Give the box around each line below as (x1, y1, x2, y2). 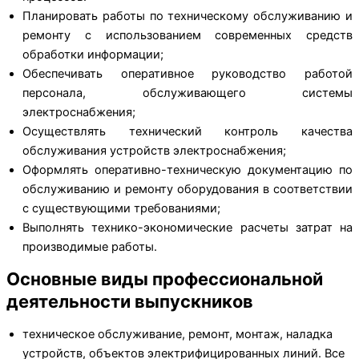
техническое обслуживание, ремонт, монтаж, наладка (22, 326, 333, 341)
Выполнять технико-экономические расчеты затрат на (22, 220, 353, 235)
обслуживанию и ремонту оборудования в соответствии (22, 181, 353, 196)
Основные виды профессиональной (6, 268, 323, 290)
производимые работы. (22, 239, 157, 254)
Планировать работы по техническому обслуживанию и (22, 8, 353, 23)
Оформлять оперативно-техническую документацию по (22, 162, 353, 177)
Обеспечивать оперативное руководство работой (22, 66, 353, 81)
